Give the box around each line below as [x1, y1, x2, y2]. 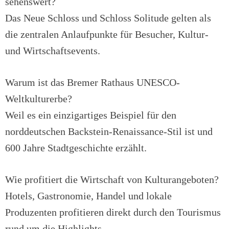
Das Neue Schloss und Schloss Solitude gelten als [5, 12, 211, 24]
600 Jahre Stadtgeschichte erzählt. [5, 142, 147, 154]
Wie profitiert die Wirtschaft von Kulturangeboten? [5, 174, 219, 186]
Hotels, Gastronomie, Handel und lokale [5, 190, 172, 202]
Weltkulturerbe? [5, 93, 72, 105]
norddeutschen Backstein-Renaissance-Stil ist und [5, 126, 213, 138]
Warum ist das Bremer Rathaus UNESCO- [5, 77, 180, 88]
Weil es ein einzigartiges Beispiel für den [5, 109, 176, 121]
